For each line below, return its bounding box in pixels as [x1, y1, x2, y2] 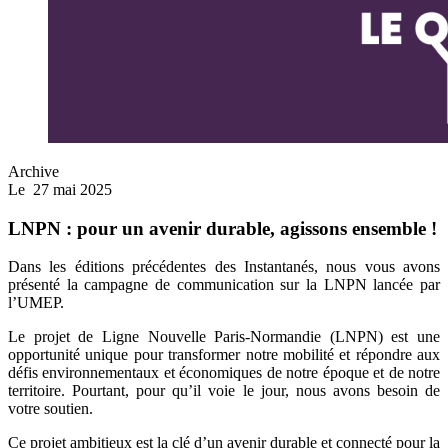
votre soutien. [8, 400, 93, 418]
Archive [8, 162, 59, 180]
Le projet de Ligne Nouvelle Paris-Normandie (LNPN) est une [8, 328, 440, 346]
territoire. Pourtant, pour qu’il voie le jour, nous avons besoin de [8, 382, 440, 400]
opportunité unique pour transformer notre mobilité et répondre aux [8, 346, 440, 364]
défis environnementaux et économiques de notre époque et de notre [8, 364, 440, 382]
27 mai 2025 [29, 180, 112, 198]
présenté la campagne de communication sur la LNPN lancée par [8, 276, 440, 294]
